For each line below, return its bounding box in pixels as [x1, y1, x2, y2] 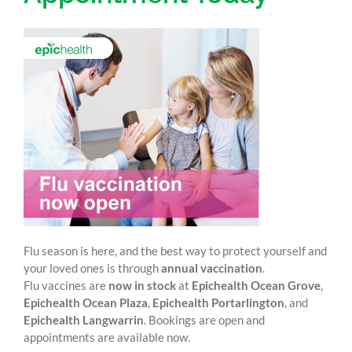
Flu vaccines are [23, 277, 108, 292]
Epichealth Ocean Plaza [23, 295, 148, 310]
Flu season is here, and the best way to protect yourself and [23, 243, 327, 258]
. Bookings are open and [143, 312, 265, 327]
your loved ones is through [23, 260, 161, 275]
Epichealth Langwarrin [23, 312, 144, 327]
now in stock [108, 277, 176, 292]
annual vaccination [160, 260, 262, 275]
